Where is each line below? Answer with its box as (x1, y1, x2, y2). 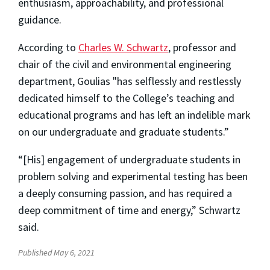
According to (18, 40, 78, 54)
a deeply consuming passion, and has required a (18, 186, 232, 200)
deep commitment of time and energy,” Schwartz (18, 202, 240, 217)
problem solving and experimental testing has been (18, 169, 248, 183)
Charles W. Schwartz (78, 40, 168, 54)
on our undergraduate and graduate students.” (18, 124, 229, 139)
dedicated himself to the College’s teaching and (18, 90, 234, 105)
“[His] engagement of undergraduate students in (18, 152, 240, 166)
